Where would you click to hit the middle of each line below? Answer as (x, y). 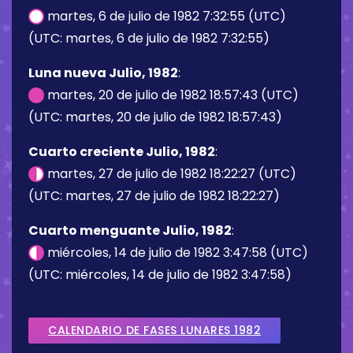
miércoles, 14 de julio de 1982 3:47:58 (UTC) (176, 252)
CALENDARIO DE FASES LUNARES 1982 (154, 330)
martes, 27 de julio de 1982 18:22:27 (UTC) (170, 173)
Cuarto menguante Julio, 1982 (130, 230)
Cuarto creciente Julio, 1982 (122, 151)
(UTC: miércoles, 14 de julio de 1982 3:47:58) (160, 274)
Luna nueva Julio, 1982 (103, 72)
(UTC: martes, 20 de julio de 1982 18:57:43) (155, 117)
